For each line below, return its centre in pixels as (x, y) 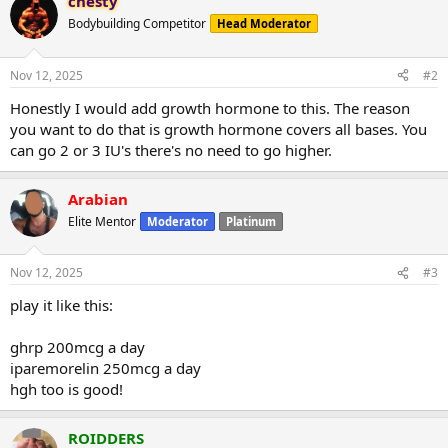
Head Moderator (264, 23)
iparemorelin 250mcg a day (105, 368)
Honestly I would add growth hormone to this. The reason (210, 107)
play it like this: (61, 305)
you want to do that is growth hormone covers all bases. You (218, 128)
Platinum (251, 221)
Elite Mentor (102, 221)
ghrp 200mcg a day (77, 347)
